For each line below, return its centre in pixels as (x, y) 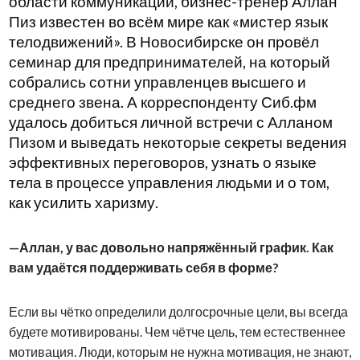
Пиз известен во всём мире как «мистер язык (168, 21)
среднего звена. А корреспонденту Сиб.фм (162, 102)
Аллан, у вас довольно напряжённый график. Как (176, 247)
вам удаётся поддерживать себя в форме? (143, 267)
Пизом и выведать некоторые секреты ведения (177, 142)
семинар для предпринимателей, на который (169, 61)
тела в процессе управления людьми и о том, (169, 182)
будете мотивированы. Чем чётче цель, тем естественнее (177, 331)
